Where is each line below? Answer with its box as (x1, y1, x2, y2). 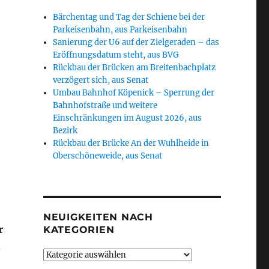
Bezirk (53, 125, 78, 136)
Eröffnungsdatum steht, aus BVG (53, 50, 180, 60)
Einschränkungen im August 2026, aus (53, 113, 202, 123)
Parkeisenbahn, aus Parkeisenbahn (53, 25, 188, 35)
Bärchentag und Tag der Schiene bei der (53, 12, 205, 22)
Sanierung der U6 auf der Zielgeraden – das (53, 37, 220, 47)
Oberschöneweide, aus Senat (53, 151, 163, 161)
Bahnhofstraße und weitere (53, 100, 158, 110)
